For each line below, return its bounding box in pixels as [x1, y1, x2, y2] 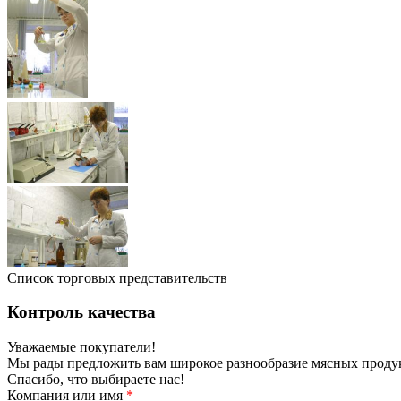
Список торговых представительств [7, 269, 227, 286]
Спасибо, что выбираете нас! [7, 371, 184, 387]
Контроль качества [7, 303, 156, 322]
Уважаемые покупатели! [7, 338, 156, 354]
